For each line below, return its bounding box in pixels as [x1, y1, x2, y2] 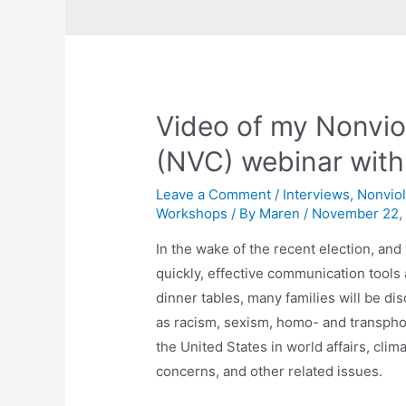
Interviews [283, 185, 351, 203]
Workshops [156, 204, 228, 222]
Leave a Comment [156, 185, 272, 203]
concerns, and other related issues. [156, 362, 383, 380]
